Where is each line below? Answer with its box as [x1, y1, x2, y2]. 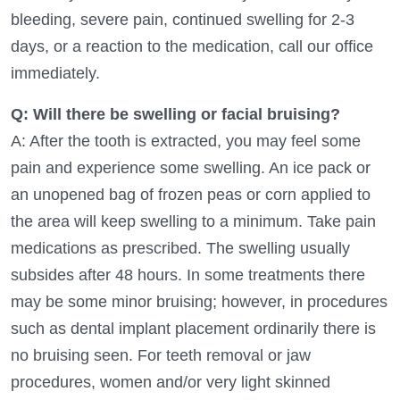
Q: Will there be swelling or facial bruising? [11, 104, 340, 123]
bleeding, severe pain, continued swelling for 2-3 [11, 10, 354, 29]
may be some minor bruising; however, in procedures [11, 292, 387, 311]
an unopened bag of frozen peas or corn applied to [11, 185, 371, 204]
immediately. [11, 63, 100, 82]
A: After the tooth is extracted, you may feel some [11, 131, 361, 150]
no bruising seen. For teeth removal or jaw [11, 346, 311, 364]
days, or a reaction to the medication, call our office [11, 37, 373, 55]
